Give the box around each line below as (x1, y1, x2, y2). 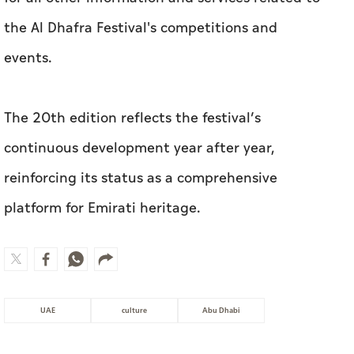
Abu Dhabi (202, 304, 240, 315)
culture (122, 304, 147, 315)
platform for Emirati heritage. (4, 197, 201, 219)
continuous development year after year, (4, 137, 275, 159)
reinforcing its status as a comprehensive (4, 167, 277, 189)
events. (4, 47, 52, 69)
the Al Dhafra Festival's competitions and (4, 17, 277, 39)
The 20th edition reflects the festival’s (4, 107, 261, 129)
